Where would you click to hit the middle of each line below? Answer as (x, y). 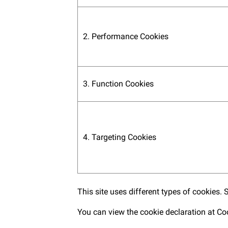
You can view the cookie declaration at (147, 212)
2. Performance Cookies (126, 36)
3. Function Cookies (118, 84)
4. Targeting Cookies (120, 137)
